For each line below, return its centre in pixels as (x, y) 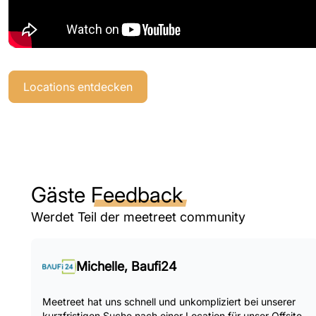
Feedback (137, 195)
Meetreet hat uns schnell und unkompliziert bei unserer (169, 302)
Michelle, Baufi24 (127, 266)
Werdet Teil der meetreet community (138, 217)
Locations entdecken (78, 87)
